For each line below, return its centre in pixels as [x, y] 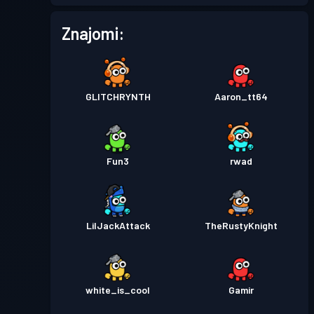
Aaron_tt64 [241, 96]
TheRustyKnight [241, 225]
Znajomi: [93, 33]
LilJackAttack [118, 225]
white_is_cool [118, 290]
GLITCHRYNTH [118, 96]
